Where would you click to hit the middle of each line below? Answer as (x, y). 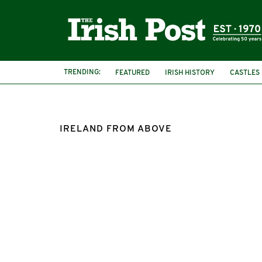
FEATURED (132, 73)
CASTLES (245, 73)
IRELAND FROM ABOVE (116, 129)
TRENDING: (82, 72)
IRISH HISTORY (190, 73)
